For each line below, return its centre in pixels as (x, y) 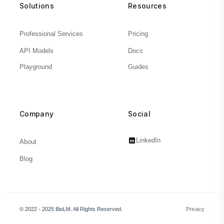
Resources (147, 6)
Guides (138, 67)
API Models (36, 51)
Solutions (37, 6)
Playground (36, 67)
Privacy (195, 209)
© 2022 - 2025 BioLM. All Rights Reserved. (71, 209)
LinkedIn (148, 140)
